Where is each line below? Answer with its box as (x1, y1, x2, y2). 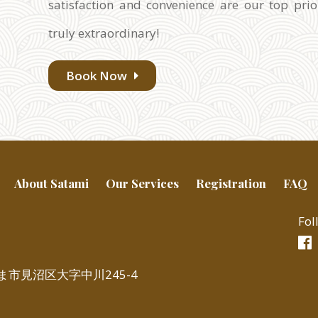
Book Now (66, 67, 131, 84)
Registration (196, 175, 266, 192)
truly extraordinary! (48, 25, 160, 42)
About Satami (14, 175, 89, 192)
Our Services (106, 175, 179, 192)
